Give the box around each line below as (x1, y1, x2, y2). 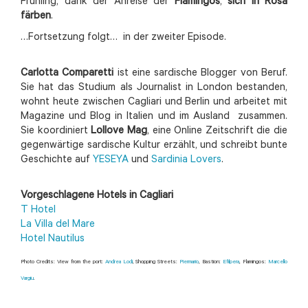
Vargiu (21, 275, 34, 282)
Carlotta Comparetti (21, 67, 114, 80)
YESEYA (93, 154, 129, 166)
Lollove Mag (91, 125, 147, 137)
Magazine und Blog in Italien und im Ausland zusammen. (21, 111, 287, 123)
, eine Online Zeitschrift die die (146, 125, 287, 137)
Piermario (179, 258, 199, 265)
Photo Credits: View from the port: (21, 258, 105, 265)
